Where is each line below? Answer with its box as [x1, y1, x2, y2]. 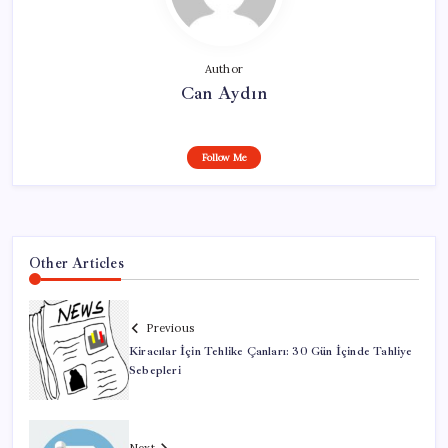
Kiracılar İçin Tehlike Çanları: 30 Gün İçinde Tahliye [129, 343, 413, 359]
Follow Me [201, 151, 247, 165]
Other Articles [29, 254, 124, 273]
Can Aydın [181, 82, 267, 105]
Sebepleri [129, 362, 181, 378]
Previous [146, 320, 194, 335]
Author [204, 62, 244, 77]
